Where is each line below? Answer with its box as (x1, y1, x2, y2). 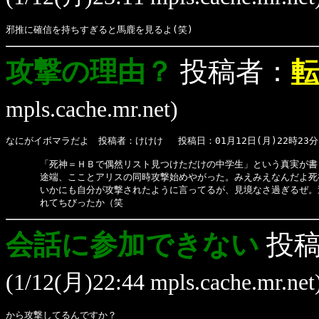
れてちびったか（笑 (6, 197, 123, 208)
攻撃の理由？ (6, 56, 173, 87)
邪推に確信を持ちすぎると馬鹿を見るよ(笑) (6, 24, 193, 35)
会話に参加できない (6, 229, 259, 260)
